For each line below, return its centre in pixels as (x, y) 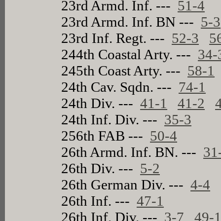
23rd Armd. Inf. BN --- (131, 21)
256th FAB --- (106, 135)
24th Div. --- (101, 103)
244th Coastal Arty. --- (130, 54)
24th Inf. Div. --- (113, 119)
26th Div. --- (101, 168)
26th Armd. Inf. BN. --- (132, 152)
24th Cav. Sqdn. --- (120, 87)
